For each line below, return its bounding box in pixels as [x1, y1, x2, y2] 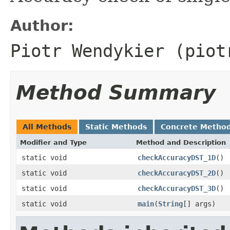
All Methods [23, 122, 71, 131]
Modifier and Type [20, 138, 87, 146]
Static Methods [85, 122, 147, 131]
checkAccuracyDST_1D [138, 153, 216, 162]
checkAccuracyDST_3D [138, 184, 216, 193]
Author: [10, 16, 74, 34]
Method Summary [16, 81, 216, 104]
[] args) [183, 199, 216, 208]
